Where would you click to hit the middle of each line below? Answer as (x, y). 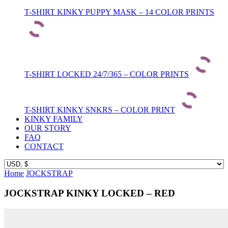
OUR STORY (48, 128)
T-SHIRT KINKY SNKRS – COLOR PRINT (100, 110)
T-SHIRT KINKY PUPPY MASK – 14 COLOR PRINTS (119, 12)
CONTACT (44, 147)
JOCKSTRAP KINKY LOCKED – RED (90, 193)
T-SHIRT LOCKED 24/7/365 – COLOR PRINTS (107, 74)
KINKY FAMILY (54, 119)
